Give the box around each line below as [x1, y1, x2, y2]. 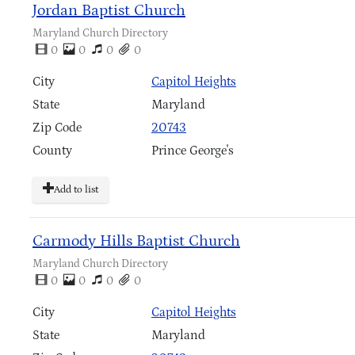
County [32, 143, 72, 158]
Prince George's [151, 143, 234, 158]
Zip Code [32, 120, 82, 135]
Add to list [54, 184, 98, 197]
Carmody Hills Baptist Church [32, 231, 240, 250]
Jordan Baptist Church [32, 2, 185, 19]
